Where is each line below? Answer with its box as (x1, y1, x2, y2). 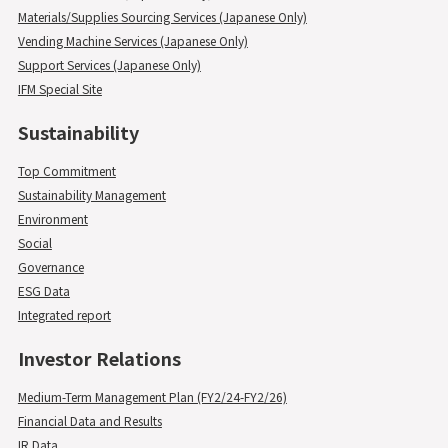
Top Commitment (17, 161, 116, 179)
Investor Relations (17, 344, 181, 371)
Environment (17, 209, 88, 227)
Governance (17, 257, 84, 275)
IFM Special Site (17, 79, 102, 97)
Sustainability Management (17, 185, 166, 203)
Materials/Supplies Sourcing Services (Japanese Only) (17, 7, 307, 25)
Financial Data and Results (17, 411, 162, 429)
